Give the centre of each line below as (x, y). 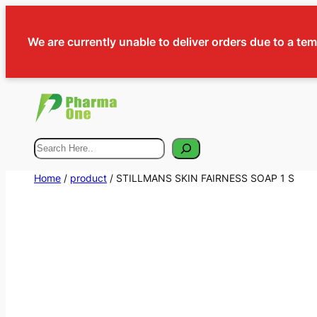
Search (53, 146)
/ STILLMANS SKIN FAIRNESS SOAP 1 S (201, 178)
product (88, 178)
